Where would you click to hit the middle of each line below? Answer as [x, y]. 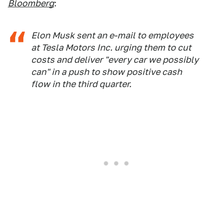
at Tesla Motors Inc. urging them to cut [111, 47]
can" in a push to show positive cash [107, 72]
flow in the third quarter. [81, 84]
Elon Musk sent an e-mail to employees [112, 35]
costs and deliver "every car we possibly [115, 60]
